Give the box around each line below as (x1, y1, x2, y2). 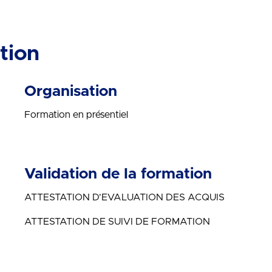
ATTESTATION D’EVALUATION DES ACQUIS (24, 192, 225, 202)
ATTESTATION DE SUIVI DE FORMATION (24, 217, 211, 226)
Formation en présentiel (24, 110, 129, 120)
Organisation (24, 84, 118, 99)
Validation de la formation (24, 166, 212, 182)
